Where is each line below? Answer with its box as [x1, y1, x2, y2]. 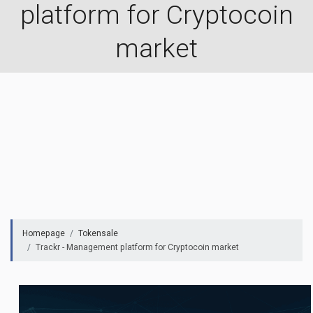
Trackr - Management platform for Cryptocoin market [35, 242, 239, 253]
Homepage [22, 228, 65, 239]
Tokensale [78, 228, 118, 239]
